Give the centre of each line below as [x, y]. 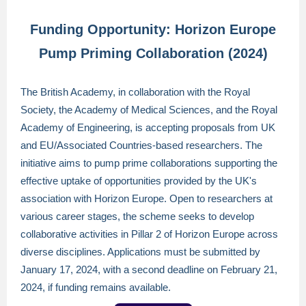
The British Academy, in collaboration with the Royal [135, 92]
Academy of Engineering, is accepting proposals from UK [148, 127]
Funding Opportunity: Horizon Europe [153, 29]
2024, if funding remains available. [96, 287]
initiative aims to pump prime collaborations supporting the [149, 163]
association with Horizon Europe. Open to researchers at [147, 198]
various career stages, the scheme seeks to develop [137, 216]
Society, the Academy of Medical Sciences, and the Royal [149, 110]
